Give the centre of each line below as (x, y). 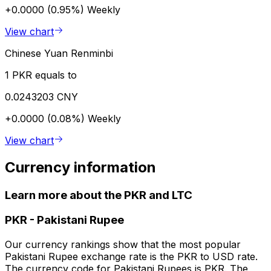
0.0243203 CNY (41, 96)
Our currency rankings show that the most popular (123, 245)
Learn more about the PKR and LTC (99, 195)
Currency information (80, 167)
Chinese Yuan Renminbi (59, 53)
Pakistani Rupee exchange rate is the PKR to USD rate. (131, 257)
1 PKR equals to (41, 75)
